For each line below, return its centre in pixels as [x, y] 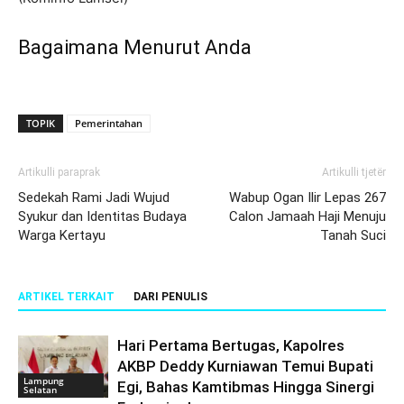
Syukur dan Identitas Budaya [102, 217]
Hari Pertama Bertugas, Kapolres [231, 346]
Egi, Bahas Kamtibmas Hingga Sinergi [246, 387]
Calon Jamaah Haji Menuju [308, 217]
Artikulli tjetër [354, 173]
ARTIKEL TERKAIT [66, 297]
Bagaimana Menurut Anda [135, 48]
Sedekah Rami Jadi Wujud [94, 198]
